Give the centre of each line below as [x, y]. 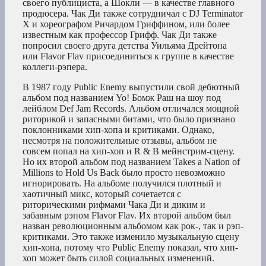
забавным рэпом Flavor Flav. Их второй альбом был [127, 215]
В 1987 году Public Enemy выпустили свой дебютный [131, 87]
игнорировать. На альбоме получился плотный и [122, 183]
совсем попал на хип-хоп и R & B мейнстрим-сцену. [129, 151]
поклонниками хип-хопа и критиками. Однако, [118, 129]
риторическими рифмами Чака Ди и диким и [114, 204]
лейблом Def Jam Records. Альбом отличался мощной [131, 108]
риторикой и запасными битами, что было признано [129, 119]
